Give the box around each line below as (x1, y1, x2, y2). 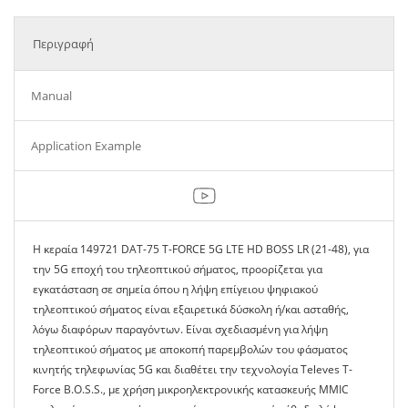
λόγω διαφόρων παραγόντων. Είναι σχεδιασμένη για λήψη (33, 321, 328, 337)
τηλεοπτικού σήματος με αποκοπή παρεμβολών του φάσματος (33, 342, 348, 357)
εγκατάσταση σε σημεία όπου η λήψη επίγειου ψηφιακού (33, 281, 318, 297)
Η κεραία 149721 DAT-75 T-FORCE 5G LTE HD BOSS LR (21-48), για (33, 241, 369, 257)
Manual (31, 87, 72, 104)
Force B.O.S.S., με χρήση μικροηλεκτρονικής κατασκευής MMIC (33, 382, 349, 397)
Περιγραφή (33, 36, 94, 52)
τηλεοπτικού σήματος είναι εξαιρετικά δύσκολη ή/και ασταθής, (33, 301, 349, 317)
